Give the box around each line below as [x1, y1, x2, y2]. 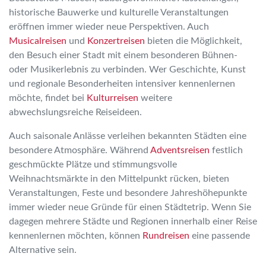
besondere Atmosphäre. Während [9, 145, 150, 155]
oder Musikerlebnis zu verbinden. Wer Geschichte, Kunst [9, 65, 246, 74]
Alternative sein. [9, 245, 77, 255]
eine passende [189, 231, 250, 240]
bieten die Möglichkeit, [145, 36, 242, 46]
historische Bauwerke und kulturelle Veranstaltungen [9, 8, 229, 17]
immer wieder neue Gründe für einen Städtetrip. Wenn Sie [9, 202, 251, 212]
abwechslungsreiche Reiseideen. [9, 107, 142, 117]
